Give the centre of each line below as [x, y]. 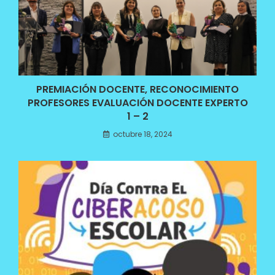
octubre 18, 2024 [142, 134]
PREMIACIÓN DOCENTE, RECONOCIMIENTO [137, 90]
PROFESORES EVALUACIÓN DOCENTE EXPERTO [137, 103]
